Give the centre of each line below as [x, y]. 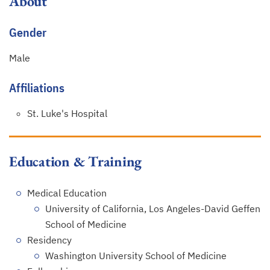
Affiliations [37, 88]
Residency [49, 240]
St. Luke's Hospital [67, 113]
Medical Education [67, 193]
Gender [28, 32]
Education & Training [76, 161]
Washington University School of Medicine [136, 256]
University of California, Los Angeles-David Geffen [153, 209]
